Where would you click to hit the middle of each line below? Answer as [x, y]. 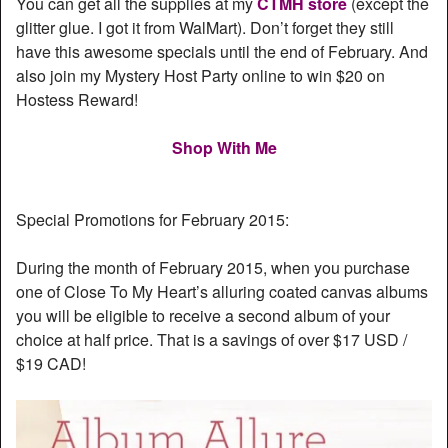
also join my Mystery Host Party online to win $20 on [200, 76]
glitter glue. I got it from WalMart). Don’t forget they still [205, 28]
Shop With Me [224, 148]
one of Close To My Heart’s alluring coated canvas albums [222, 292]
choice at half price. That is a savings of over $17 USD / [211, 340]
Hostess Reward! [77, 100]
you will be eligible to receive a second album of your [203, 316]
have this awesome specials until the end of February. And [222, 52]
